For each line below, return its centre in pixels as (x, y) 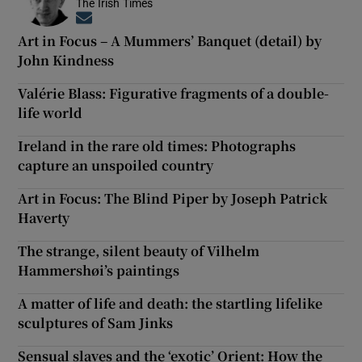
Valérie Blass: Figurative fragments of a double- (174, 93)
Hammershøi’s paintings (99, 270)
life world (51, 112)
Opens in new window (151, 19)
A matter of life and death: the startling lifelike (170, 303)
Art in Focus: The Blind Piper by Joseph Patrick (173, 198)
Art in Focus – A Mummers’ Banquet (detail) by (170, 40)
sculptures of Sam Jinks (96, 322)
